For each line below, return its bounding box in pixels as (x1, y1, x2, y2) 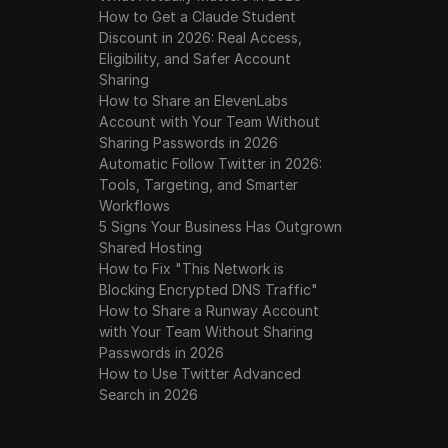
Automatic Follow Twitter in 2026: (99, 155, 323, 172)
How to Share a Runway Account (99, 302, 320, 319)
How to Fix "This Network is (99, 260, 285, 277)
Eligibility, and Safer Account (99, 50, 292, 67)
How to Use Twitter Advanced (99, 365, 302, 382)
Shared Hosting (99, 239, 203, 256)
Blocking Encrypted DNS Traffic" (99, 281, 319, 298)
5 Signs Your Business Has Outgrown (99, 218, 343, 235)
